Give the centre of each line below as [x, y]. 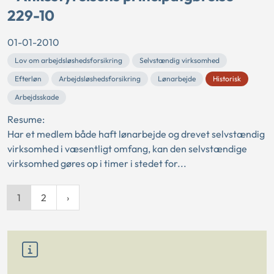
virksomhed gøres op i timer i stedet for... [97, 164]
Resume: [26, 120]
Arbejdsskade [37, 97]
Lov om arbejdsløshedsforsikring [68, 61]
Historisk [227, 79]
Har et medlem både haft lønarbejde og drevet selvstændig [136, 134]
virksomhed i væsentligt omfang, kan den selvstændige [127, 149]
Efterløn [28, 79]
